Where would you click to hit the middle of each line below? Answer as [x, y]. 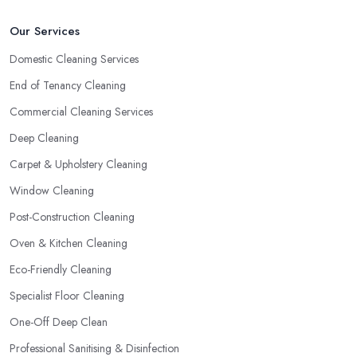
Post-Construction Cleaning [72, 217]
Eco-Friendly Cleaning [61, 270]
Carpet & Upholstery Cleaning [78, 165]
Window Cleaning [52, 191]
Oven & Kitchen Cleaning [69, 243]
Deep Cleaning [44, 138]
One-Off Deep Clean [59, 322]
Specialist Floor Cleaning [67, 296]
